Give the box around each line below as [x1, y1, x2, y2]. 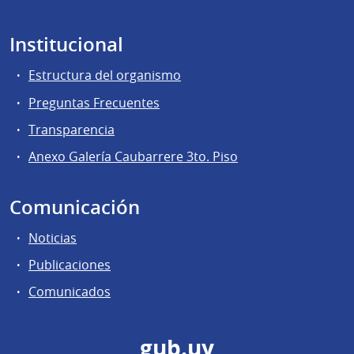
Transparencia [28, 120, 115, 138]
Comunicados [28, 283, 111, 301]
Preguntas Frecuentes [28, 93, 160, 111]
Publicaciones [28, 256, 111, 274]
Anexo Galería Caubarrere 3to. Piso [28, 147, 238, 165]
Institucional [9, 32, 123, 58]
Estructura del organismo [28, 66, 181, 85]
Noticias [28, 228, 77, 247]
